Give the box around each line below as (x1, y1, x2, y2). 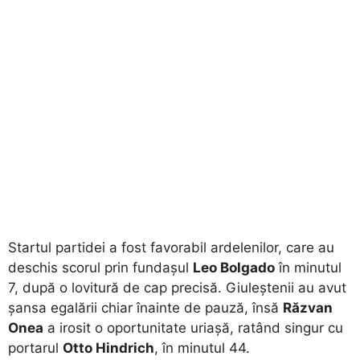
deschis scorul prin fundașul (8, 260, 193, 276)
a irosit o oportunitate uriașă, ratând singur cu (43, 320, 343, 337)
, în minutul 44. (154, 340, 250, 357)
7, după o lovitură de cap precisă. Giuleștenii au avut (8, 280, 346, 297)
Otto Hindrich (63, 340, 154, 357)
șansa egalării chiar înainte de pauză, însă (8, 300, 283, 317)
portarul (8, 340, 63, 357)
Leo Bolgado (193, 260, 275, 276)
